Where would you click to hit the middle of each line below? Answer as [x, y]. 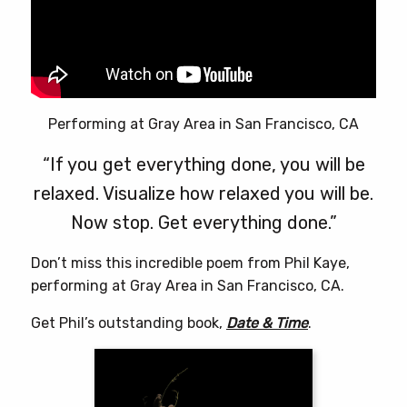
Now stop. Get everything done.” [203, 222]
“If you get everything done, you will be [203, 164]
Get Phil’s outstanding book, [129, 323]
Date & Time [267, 323]
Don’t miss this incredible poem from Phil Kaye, [190, 263]
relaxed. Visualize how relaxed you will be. [203, 193]
